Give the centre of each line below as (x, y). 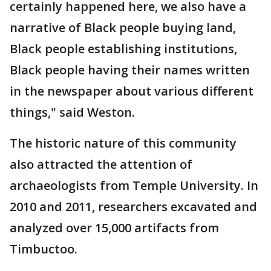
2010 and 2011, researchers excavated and (133, 207)
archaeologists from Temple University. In (134, 185)
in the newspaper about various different (132, 91)
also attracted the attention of (101, 164)
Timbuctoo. (45, 249)
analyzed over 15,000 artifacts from (114, 228)
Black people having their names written (130, 70)
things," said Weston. (74, 112)
